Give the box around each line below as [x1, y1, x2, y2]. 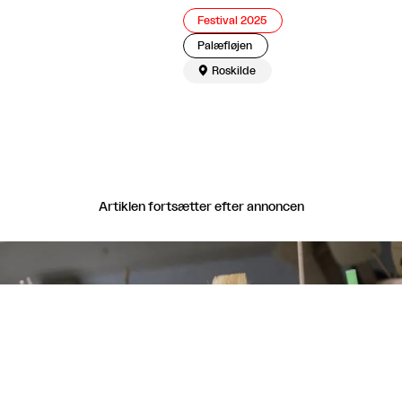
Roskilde [212, 65, 256, 76]
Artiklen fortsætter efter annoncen [98, 200, 304, 214]
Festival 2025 [197, 14, 267, 26]
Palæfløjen [197, 39, 252, 51]
